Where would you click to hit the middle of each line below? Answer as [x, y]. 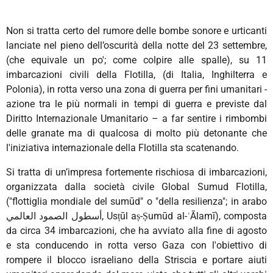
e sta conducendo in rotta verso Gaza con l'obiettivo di [136, 245]
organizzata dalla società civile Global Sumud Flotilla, [136, 186]
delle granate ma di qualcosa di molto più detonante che [136, 133]
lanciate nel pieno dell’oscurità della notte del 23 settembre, [136, 45]
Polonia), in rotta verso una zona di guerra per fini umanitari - [136, 89]
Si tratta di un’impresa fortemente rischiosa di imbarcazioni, [136, 172]
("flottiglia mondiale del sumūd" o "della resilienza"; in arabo [136, 201]
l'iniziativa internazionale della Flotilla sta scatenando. [124, 147]
